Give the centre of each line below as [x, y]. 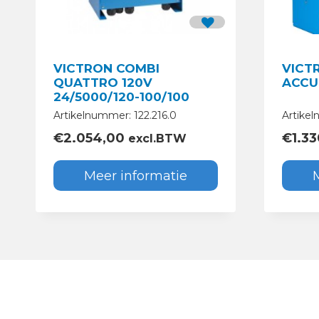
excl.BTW [156, 139]
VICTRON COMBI [106, 69]
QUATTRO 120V [103, 83]
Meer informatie [136, 176]
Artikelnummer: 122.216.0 [115, 116]
